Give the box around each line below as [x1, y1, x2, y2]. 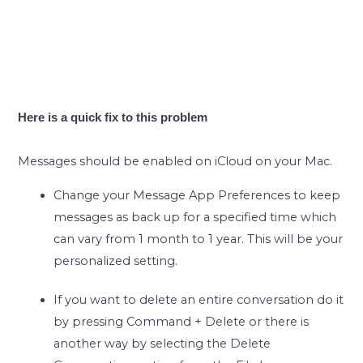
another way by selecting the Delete [53, 336, 271, 352]
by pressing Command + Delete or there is [53, 314, 310, 330]
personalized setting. [53, 253, 178, 268]
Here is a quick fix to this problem [18, 111, 208, 125]
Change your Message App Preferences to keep [53, 187, 341, 203]
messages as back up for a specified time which [53, 209, 337, 224]
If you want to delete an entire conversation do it [53, 293, 344, 308]
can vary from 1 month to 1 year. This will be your [53, 231, 344, 246]
